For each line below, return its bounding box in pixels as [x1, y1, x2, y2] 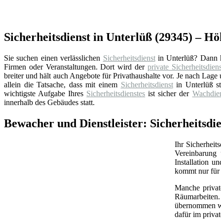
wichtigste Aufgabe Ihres [4, 89, 87, 98]
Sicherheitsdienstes [86, 89, 146, 98]
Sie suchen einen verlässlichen [4, 53, 103, 62]
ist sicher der [145, 89, 192, 98]
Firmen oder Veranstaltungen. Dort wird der [4, 62, 147, 71]
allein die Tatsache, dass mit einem [4, 80, 121, 89]
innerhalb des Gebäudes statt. [4, 98, 95, 107]
